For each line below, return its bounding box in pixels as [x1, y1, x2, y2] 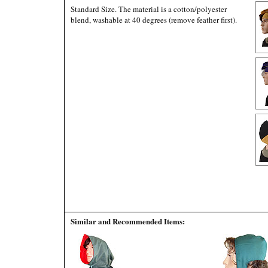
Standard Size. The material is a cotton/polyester [71, 4, 227, 14]
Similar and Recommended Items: [71, 215, 185, 227]
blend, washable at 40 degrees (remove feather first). [71, 14, 237, 25]
